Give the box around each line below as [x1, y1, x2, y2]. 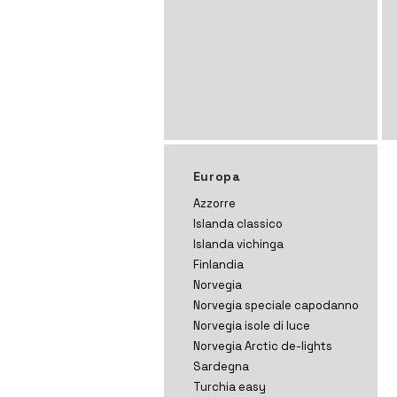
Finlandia [192, 257, 244, 272]
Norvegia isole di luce [192, 318, 310, 333]
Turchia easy [192, 379, 266, 394]
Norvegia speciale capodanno [192, 298, 359, 313]
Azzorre [192, 196, 236, 211]
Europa [192, 168, 241, 184]
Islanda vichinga [192, 237, 284, 252]
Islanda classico [192, 216, 283, 231]
